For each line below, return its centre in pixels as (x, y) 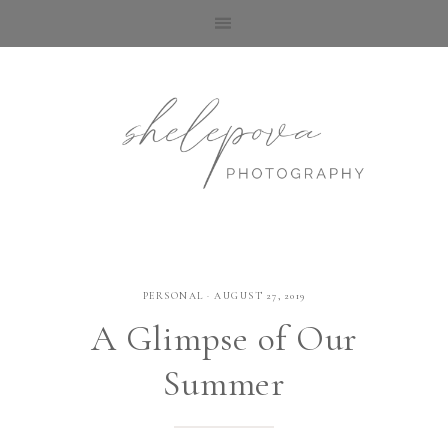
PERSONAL (173, 296)
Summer (224, 383)
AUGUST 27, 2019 (260, 296)
